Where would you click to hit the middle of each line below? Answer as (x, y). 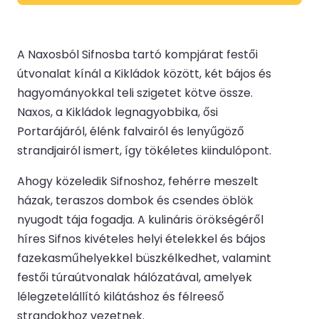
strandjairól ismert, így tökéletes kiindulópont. (144, 151)
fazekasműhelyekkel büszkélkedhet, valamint (144, 258)
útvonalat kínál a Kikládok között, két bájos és (144, 74)
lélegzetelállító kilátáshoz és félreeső (121, 297)
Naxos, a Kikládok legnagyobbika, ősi (117, 113)
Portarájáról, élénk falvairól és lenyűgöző (131, 132)
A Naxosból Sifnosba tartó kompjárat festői (137, 55)
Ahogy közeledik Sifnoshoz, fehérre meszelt (138, 182)
